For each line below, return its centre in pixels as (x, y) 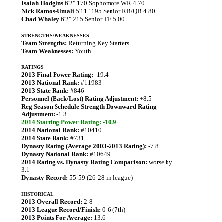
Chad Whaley (40, 19)
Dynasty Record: (45, 178)
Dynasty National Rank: (55, 154)
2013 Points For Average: (57, 217)
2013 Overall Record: (52, 201)
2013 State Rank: (45, 90)
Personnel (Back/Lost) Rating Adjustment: (80, 98)
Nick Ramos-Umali (48, 11)
